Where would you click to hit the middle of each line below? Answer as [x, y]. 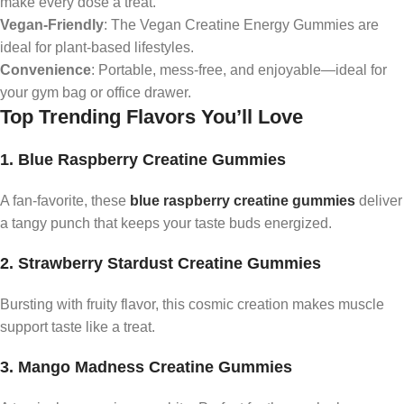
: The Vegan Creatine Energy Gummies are [241, 25]
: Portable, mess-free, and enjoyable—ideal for [239, 70]
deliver [379, 201]
